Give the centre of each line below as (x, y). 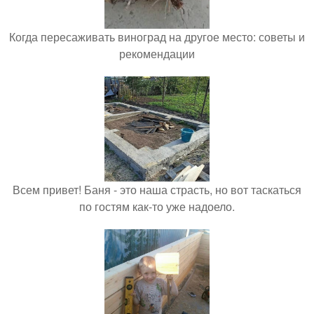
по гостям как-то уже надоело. (157, 206)
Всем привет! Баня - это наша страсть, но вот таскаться (157, 189)
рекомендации (157, 53)
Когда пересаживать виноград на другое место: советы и (157, 36)
